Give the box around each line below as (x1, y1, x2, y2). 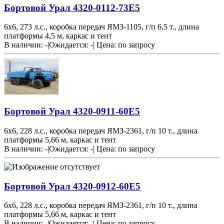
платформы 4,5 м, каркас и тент (4, 31, 112, 40)
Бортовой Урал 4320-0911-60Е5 (4, 106, 140, 117)
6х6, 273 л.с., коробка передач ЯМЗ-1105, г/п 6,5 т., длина (4, 22, 199, 31)
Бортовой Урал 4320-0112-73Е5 (4, 2, 140, 13)
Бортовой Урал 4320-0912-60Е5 (4, 180, 140, 191)
